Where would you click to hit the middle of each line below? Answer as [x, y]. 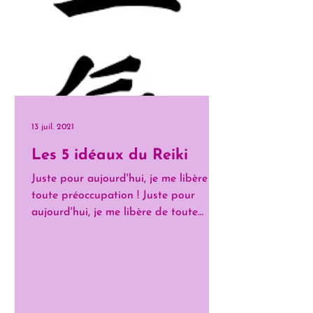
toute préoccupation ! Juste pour [113, 196]
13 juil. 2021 [53, 127]
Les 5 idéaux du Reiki [110, 155]
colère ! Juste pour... [80, 229]
